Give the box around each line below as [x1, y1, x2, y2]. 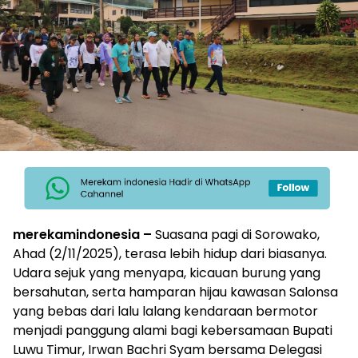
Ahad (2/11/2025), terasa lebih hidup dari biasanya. [13, 245, 327, 263]
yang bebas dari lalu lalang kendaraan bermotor [13, 302, 318, 320]
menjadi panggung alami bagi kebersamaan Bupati [13, 321, 332, 340]
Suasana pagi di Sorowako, [155, 225, 320, 244]
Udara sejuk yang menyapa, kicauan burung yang [13, 264, 320, 282]
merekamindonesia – [13, 225, 155, 244]
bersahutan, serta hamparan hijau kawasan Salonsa [13, 283, 338, 301]
